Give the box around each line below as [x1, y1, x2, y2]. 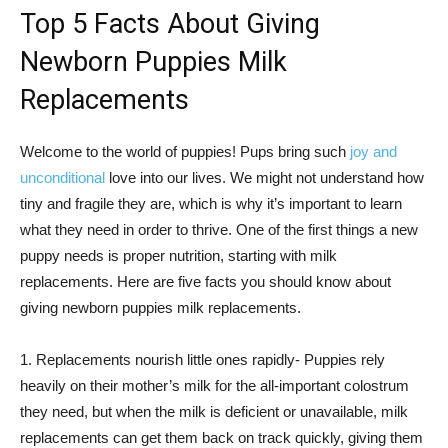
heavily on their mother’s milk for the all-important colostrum [20, 377, 409, 394]
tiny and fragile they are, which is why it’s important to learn [20, 195, 402, 212]
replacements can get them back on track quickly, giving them [20, 429, 423, 446]
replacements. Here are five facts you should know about [20, 273, 391, 290]
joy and [350, 143, 397, 160]
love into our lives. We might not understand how [105, 169, 424, 186]
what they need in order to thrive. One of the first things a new [20, 221, 418, 238]
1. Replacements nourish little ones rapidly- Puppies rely [20, 351, 385, 368]
